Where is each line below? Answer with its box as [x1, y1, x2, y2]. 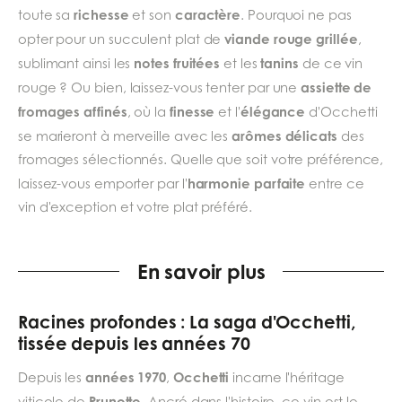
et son [128, 6, 175, 22]
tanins [260, 54, 302, 71]
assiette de [301, 78, 372, 95]
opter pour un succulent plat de [18, 31, 225, 47]
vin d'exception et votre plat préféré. [18, 198, 252, 214]
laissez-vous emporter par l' [18, 175, 188, 191]
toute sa [18, 6, 74, 22]
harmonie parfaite [187, 174, 306, 191]
